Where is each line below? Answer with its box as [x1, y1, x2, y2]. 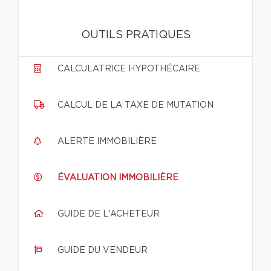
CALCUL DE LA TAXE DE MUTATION [57, 101, 214, 109]
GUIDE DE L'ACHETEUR [57, 210, 160, 218]
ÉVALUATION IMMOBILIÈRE [57, 174, 178, 182]
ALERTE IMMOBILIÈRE [57, 137, 157, 146]
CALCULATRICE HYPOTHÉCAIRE [57, 65, 200, 73]
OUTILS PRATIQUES [80, 30, 191, 41]
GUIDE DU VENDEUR [57, 246, 148, 255]
